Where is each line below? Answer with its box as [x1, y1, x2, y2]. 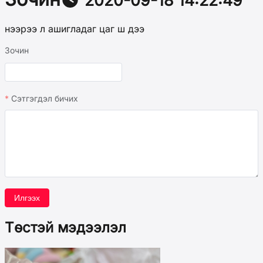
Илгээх [14, 193, 40, 203]
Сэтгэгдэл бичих [11, 93, 78, 103]
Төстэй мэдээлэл [5, 218, 126, 236]
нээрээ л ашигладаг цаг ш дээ [5, 23, 144, 35]
